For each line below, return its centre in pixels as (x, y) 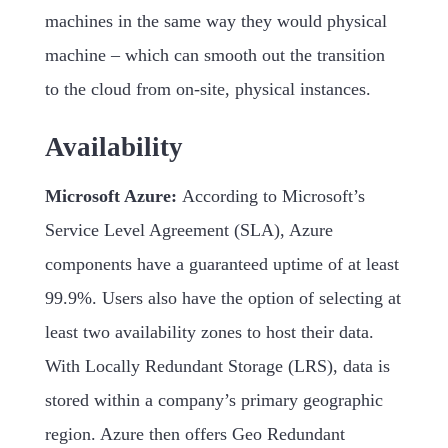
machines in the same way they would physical (215, 21)
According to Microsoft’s (273, 196)
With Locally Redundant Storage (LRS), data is (217, 366)
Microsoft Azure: (113, 196)
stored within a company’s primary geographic (213, 400)
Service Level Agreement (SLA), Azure (188, 230)
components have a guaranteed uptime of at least (221, 264)
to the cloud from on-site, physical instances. (207, 89)
